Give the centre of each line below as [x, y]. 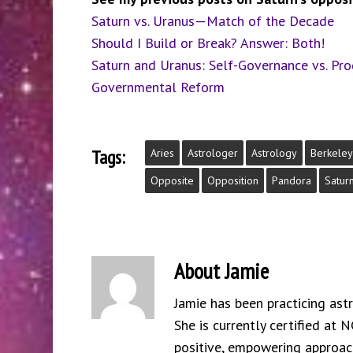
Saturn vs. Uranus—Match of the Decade [212, 21]
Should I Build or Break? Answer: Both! [208, 43]
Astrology [274, 153]
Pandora [291, 180]
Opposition [232, 180]
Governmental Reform [158, 87]
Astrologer [212, 153]
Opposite [172, 180]
